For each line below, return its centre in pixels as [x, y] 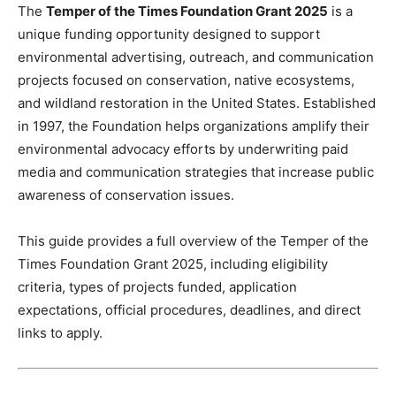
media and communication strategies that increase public [196, 172]
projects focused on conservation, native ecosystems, [186, 80]
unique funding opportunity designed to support [169, 34]
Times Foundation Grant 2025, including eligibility [173, 264]
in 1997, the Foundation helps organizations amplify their [194, 126]
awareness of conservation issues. [126, 195]
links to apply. [60, 333]
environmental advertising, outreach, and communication [196, 57]
